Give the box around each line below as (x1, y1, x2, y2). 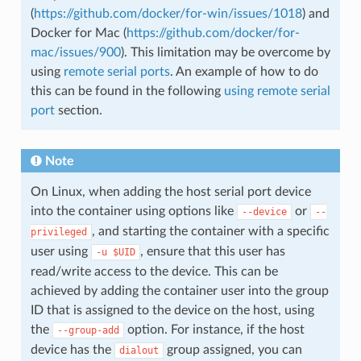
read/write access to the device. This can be (30, 264, 278, 278)
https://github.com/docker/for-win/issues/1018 (33, 6, 302, 20)
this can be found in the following (30, 84, 224, 98)
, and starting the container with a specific (91, 224, 330, 238)
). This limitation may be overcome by (120, 45, 330, 59)
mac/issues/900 (30, 45, 121, 59)
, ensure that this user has (139, 244, 285, 258)
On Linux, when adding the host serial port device (30, 185, 311, 198)
